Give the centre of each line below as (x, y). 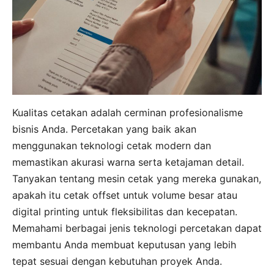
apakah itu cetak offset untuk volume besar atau (125, 195)
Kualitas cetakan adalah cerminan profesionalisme (128, 112)
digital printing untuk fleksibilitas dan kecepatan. (125, 211)
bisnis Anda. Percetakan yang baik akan (104, 129)
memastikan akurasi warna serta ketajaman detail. (128, 162)
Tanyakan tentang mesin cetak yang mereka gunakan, (137, 178)
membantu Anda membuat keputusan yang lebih (124, 244)
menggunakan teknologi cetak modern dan (112, 145)
